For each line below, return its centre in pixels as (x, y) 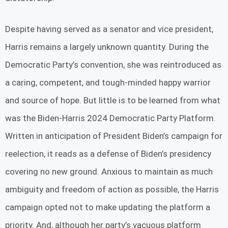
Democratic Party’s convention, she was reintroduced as (113, 64)
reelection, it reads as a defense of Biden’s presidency (108, 153)
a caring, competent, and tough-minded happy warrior (108, 82)
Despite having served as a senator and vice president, (109, 29)
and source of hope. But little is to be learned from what (113, 100)
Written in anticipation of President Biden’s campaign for (114, 136)
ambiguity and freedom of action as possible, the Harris (112, 189)
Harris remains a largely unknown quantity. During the (107, 47)
